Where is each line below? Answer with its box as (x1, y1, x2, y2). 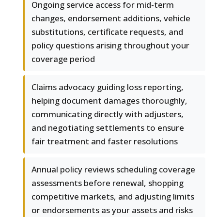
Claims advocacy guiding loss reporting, (31, 81, 184, 93)
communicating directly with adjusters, (31, 108, 184, 120)
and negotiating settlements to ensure (31, 122, 184, 134)
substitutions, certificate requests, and (31, 26, 183, 38)
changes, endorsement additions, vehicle (31, 13, 190, 24)
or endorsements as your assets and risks (31, 204, 193, 216)
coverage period (31, 53, 95, 65)
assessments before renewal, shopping (31, 177, 184, 189)
